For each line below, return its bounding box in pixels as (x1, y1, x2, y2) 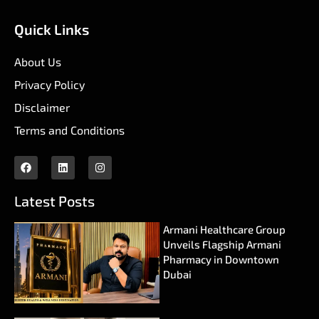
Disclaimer (14, 100, 70, 115)
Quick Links (14, 21, 89, 38)
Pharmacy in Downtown (163, 253, 279, 266)
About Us (14, 55, 61, 69)
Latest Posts (14, 192, 95, 210)
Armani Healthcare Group (163, 223, 286, 236)
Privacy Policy (14, 78, 85, 92)
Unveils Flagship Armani (163, 238, 281, 251)
